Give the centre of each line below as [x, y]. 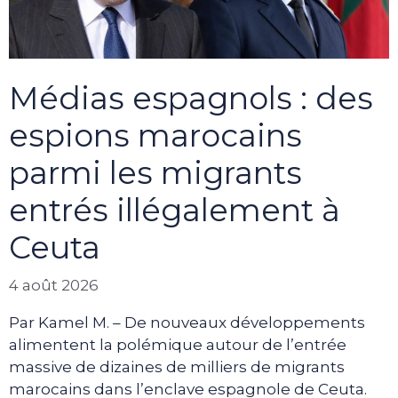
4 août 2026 [54, 285]
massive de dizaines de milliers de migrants [177, 366]
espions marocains [155, 136]
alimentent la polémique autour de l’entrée [178, 344]
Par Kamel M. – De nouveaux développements [187, 322]
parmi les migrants [155, 173]
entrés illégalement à [175, 211]
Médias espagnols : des [191, 99]
